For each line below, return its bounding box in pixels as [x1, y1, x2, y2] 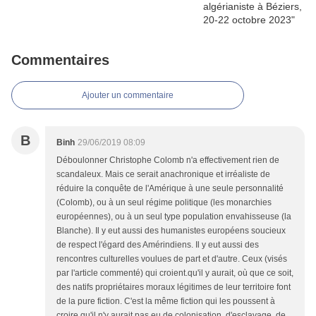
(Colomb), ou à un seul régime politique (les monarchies [56, 197, 272, 208]
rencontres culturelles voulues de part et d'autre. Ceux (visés [56, 254, 287, 265]
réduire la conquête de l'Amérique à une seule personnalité [56, 183, 284, 194]
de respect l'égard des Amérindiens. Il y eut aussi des [56, 240, 259, 250]
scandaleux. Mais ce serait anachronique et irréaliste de [56, 169, 270, 180]
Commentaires [11, 52, 109, 68]
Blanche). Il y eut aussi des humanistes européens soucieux [56, 226, 286, 236]
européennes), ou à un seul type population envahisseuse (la [56, 212, 291, 222]
